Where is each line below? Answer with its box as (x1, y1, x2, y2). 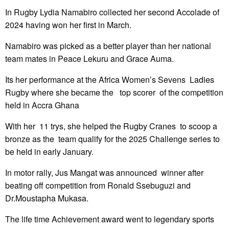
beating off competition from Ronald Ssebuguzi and (5, 179, 191, 192)
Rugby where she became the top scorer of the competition (5, 86, 223, 99)
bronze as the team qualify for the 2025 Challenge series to (5, 133, 220, 145)
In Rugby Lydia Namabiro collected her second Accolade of (5, 6, 219, 18)
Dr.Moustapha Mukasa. (5, 192, 88, 204)
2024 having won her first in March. (5, 19, 131, 31)
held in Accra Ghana (5, 99, 79, 111)
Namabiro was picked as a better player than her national (5, 40, 211, 52)
